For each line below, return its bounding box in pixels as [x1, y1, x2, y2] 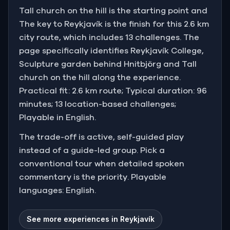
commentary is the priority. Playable [19, 172, 166, 181]
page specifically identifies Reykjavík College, [19, 46, 204, 55]
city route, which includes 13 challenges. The [19, 33, 199, 42]
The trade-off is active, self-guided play [19, 132, 184, 141]
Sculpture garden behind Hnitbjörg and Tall [19, 60, 197, 68]
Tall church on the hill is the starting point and [19, 6, 207, 15]
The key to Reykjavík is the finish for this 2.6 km [19, 20, 209, 28]
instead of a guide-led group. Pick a [19, 146, 165, 155]
